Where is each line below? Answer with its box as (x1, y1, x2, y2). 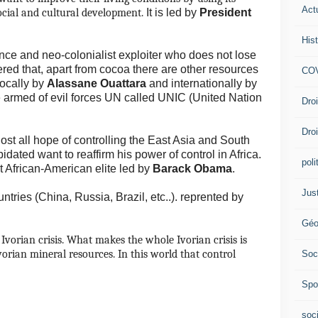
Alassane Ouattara (47, 77, 146, 89)
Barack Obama (153, 163, 232, 175)
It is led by (146, 6, 199, 18)
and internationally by (146, 77, 257, 89)
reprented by (180, 191, 243, 203)
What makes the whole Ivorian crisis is (67, 234, 247, 246)
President (199, 6, 251, 18)
